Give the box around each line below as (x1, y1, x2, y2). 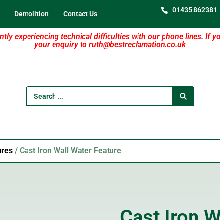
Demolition (14, 10, 49, 18)
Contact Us (63, 10, 97, 18)
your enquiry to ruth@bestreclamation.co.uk (34, 40, 186, 49)
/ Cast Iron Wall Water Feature (13, 146, 121, 155)
